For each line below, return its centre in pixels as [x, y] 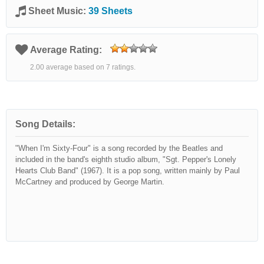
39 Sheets [110, 11]
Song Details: [45, 124]
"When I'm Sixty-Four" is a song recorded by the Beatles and [119, 148]
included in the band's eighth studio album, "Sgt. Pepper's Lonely [126, 159]
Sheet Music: [58, 11]
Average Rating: [67, 50]
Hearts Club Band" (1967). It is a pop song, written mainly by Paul [128, 171]
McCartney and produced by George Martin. [90, 182]
